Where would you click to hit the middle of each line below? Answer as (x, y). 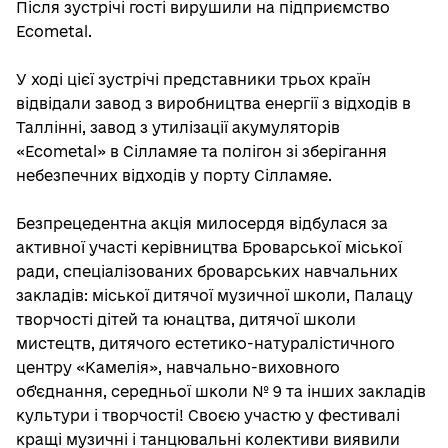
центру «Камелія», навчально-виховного (178, 367)
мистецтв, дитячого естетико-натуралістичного (205, 343)
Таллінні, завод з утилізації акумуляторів (178, 127)
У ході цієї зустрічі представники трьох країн (193, 79)
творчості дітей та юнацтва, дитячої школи (186, 319)
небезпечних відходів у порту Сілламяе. (174, 175)
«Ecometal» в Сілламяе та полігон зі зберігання (201, 151)
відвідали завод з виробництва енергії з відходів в (213, 103)
